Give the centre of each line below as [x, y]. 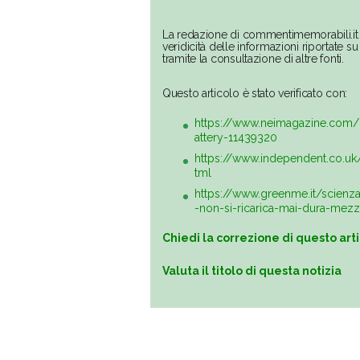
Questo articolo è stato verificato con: [255, 94]
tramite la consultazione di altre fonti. [253, 59]
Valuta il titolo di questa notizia [252, 271]
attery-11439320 [236, 138]
